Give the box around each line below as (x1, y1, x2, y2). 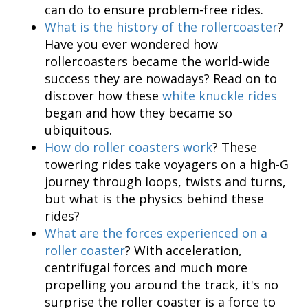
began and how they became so (45, 104, 232, 122)
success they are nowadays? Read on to (45, 70, 277, 87)
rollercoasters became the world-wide (45, 53, 270, 70)
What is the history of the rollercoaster (45, 19, 278, 36)
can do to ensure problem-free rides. (45, 1, 263, 19)
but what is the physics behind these (45, 190, 264, 208)
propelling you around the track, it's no (45, 276, 278, 294)
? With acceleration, (125, 242, 242, 259)
